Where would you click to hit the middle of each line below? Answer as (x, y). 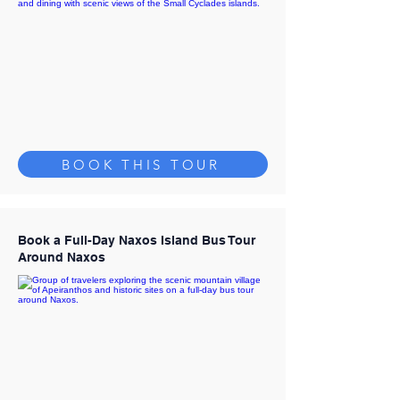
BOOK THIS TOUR (141, 164)
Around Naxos (62, 257)
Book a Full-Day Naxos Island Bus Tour (137, 240)
